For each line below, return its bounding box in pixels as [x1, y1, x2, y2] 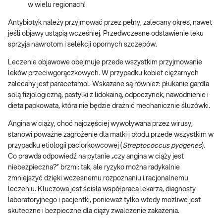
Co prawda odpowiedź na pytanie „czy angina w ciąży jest [8, 153, 184, 161]
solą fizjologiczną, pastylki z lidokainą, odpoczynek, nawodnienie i [8, 92, 209, 99]
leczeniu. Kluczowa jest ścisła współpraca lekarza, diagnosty [8, 186, 196, 193]
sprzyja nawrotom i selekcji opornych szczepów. [8, 41, 157, 49]
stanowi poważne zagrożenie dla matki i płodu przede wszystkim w [8, 131, 214, 139]
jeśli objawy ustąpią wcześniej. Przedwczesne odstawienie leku [8, 30, 204, 38]
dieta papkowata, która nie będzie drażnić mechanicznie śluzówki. [8, 103, 210, 110]
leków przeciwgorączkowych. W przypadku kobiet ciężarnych [8, 70, 199, 77]
